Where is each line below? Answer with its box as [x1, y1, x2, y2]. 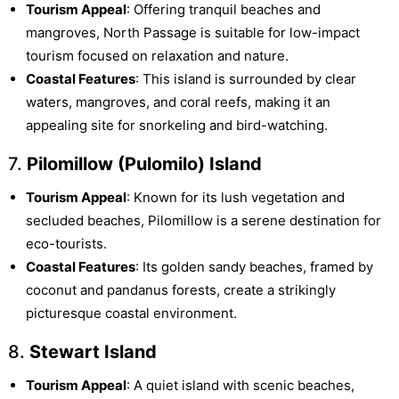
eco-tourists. [25, 235, 107, 253]
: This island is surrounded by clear [134, 70, 356, 88]
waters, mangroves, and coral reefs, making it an [25, 94, 330, 111]
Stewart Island [28, 341, 157, 363]
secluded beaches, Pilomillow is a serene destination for [25, 212, 381, 230]
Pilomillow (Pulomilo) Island [26, 153, 262, 175]
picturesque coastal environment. [25, 305, 237, 322]
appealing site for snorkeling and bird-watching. [25, 117, 328, 134]
